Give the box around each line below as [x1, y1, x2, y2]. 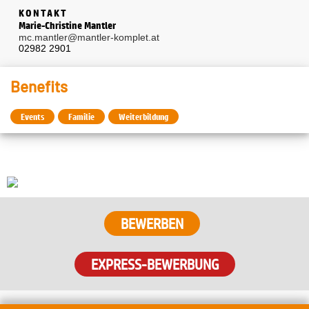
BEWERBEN [120, 215, 183, 232]
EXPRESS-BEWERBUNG [90, 256, 219, 272]
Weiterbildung [119, 111, 168, 122]
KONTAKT [19, 7, 68, 19]
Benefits [10, 77, 68, 95]
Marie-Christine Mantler [19, 19, 117, 32]
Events [21, 111, 44, 122]
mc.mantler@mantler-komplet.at [19, 32, 160, 43]
